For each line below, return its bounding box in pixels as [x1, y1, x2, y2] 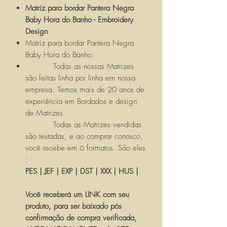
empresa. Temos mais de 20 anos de [25, 85, 144, 95]
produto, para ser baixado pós [25, 201, 122, 212]
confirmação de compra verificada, [25, 213, 137, 223]
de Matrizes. [25, 108, 68, 119]
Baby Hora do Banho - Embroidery [25, 15, 133, 25]
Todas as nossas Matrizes [25, 61, 134, 72]
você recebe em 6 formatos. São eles [25, 143, 145, 154]
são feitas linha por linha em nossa [25, 73, 135, 84]
